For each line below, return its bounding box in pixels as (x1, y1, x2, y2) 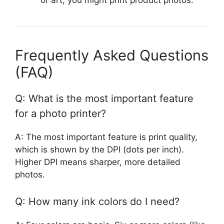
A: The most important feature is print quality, (15, 132, 197, 142)
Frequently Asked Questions (15, 46, 208, 64)
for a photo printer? (15, 107, 106, 120)
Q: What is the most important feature (15, 92, 193, 105)
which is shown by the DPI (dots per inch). (15, 144, 184, 155)
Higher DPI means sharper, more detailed (15, 157, 180, 167)
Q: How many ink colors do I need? (15, 195, 179, 207)
